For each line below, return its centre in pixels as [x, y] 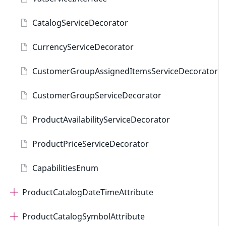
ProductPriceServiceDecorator [91, 144]
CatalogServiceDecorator [80, 23]
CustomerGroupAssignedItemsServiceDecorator [125, 71]
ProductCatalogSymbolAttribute [83, 216]
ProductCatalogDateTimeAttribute [88, 192]
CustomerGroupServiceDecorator [97, 95]
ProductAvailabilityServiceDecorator [101, 120]
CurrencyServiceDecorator [83, 47]
